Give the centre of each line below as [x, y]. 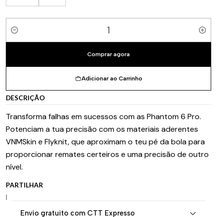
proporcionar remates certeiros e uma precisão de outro [107, 154]
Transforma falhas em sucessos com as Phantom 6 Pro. [103, 116]
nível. [14, 167]
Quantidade [25, 36]
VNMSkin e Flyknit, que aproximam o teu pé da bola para [105, 142]
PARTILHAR [24, 185]
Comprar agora [108, 54]
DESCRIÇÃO [25, 98]
